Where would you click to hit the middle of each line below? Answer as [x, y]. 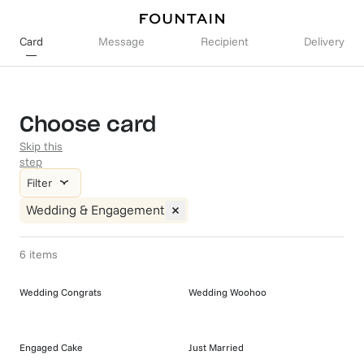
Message [122, 41]
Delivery [324, 41]
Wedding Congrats [61, 292]
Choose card [88, 125]
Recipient [224, 41]
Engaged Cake [51, 347]
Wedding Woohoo [227, 292]
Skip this [41, 146]
